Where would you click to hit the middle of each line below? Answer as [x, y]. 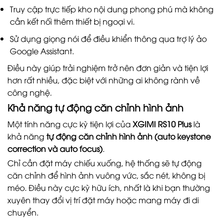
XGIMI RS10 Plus [162, 124]
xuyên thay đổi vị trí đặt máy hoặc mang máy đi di [103, 200]
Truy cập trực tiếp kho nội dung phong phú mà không [111, 9]
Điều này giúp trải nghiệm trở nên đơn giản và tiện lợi [108, 68]
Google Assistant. [42, 51]
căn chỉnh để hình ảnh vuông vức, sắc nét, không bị [106, 175]
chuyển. [23, 212]
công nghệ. [30, 92]
